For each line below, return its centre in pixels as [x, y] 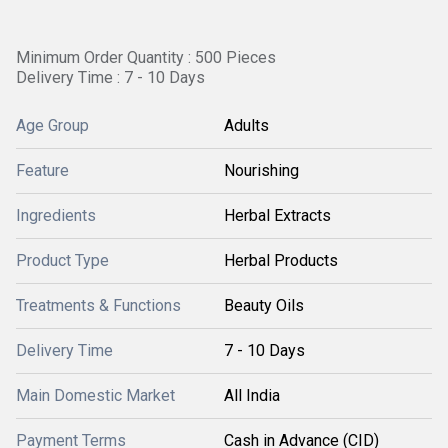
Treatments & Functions [98, 305]
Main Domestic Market [95, 395]
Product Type [62, 260]
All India [252, 395]
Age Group [52, 125]
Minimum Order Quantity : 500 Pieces [146, 57]
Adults [246, 125]
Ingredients [56, 215]
